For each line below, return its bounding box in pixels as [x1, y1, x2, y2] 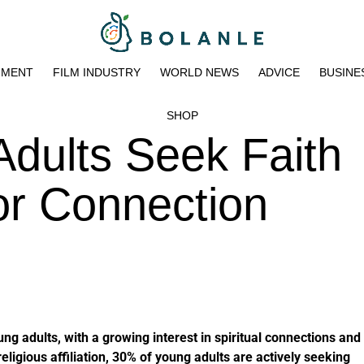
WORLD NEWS [160, 65, 239, 79]
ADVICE [258, 65, 300, 79]
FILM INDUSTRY [53, 65, 141, 79]
